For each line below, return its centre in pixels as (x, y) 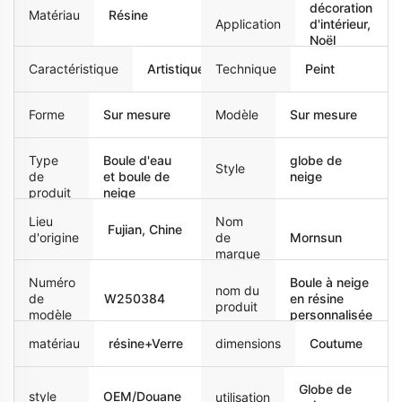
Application (248, 23)
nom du (237, 290)
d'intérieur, (340, 23)
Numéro (52, 282)
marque (238, 253)
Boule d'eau (138, 160)
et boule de (137, 176)
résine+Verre (146, 343)
